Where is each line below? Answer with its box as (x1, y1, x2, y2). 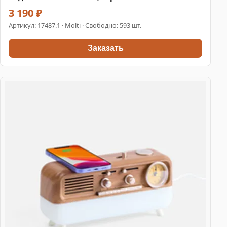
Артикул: (9, 20, 37, 30)
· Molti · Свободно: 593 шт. (60, 20, 141, 30)
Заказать (87, 44, 124, 53)
